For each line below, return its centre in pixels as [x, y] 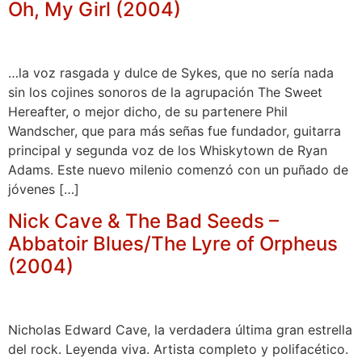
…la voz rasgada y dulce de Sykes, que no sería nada [171, 72]
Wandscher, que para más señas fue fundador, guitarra [175, 130]
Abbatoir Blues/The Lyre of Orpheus [173, 243]
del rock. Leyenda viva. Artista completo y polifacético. [178, 349]
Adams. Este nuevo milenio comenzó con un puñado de [178, 169]
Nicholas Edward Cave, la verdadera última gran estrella [180, 329]
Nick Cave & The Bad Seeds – [143, 221]
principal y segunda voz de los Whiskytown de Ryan [168, 150]
